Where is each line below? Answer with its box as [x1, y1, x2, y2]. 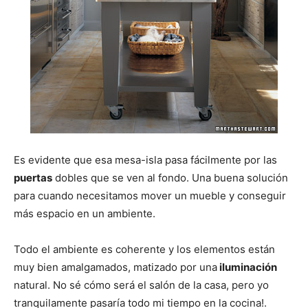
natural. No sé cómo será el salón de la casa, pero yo [14, 278, 269, 292]
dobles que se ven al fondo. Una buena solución [52, 171, 288, 185]
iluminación [217, 261, 277, 274]
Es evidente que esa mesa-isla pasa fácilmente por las [14, 153, 277, 167]
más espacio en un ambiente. [14, 207, 155, 221]
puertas [14, 171, 52, 185]
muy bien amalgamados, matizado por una [14, 261, 217, 274]
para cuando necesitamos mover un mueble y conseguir [14, 189, 286, 203]
